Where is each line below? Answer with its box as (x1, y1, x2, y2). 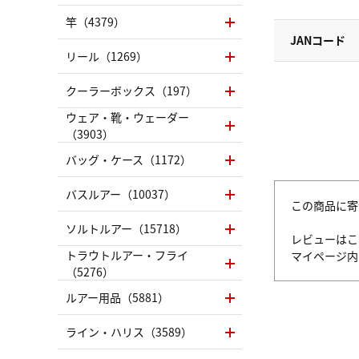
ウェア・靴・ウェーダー (66, 108, 189, 125)
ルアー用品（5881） (66, 289, 169, 305)
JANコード (290, 32, 345, 48)
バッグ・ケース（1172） (66, 151, 192, 167)
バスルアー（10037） (66, 186, 175, 202)
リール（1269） (66, 48, 147, 64)
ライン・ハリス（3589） (66, 324, 192, 340)
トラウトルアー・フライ (66, 246, 188, 263)
